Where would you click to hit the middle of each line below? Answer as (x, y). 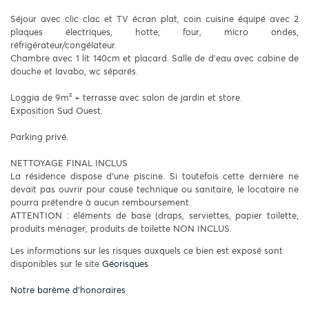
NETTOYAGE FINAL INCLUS (69, 163)
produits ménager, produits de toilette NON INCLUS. (121, 228)
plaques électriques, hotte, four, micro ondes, (154, 32)
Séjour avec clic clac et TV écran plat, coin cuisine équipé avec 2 (154, 19)
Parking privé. (39, 137)
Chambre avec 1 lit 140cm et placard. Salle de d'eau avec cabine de (154, 58)
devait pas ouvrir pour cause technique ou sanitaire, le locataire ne (154, 189)
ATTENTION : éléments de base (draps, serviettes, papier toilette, (154, 215)
